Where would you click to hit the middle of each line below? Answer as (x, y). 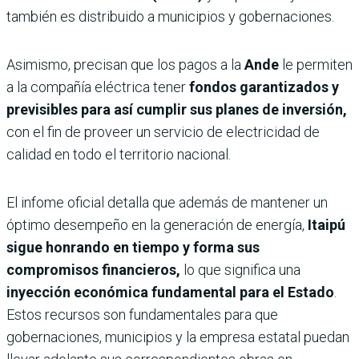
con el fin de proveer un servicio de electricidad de (163, 131)
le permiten (316, 64)
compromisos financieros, (95, 269)
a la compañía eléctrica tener (98, 87)
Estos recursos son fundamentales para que (142, 314)
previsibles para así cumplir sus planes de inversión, (177, 109)
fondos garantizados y (264, 87)
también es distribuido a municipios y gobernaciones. (170, 16)
